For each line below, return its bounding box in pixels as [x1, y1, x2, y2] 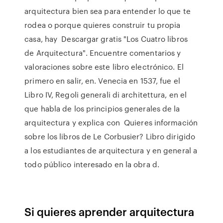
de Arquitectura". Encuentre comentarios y [24, 47, 181, 58]
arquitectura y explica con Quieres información [24, 117, 198, 128]
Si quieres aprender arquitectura [24, 204, 195, 219]
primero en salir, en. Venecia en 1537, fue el [24, 75, 180, 86]
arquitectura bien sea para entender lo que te [24, 5, 191, 16]
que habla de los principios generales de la [24, 103, 180, 114]
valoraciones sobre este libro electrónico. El [24, 61, 184, 72]
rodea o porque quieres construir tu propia [24, 19, 181, 30]
